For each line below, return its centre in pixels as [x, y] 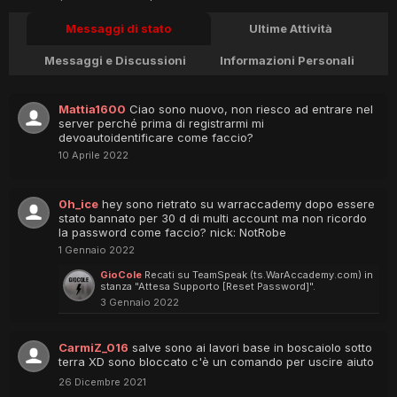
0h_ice [78, 204]
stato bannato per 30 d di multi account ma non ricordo [213, 218]
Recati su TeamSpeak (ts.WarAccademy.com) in [259, 275]
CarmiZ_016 [93, 347]
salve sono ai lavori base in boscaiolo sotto [252, 347]
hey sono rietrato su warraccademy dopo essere [238, 204]
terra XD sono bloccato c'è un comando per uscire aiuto [216, 362]
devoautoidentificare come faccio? [156, 137]
